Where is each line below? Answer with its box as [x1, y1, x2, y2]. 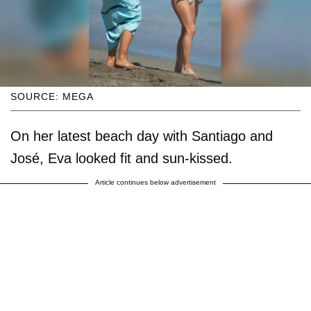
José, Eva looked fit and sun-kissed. [10, 150, 233, 166]
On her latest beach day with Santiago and [10, 128, 273, 144]
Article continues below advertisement [95, 178, 216, 186]
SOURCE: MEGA [10, 90, 94, 102]
